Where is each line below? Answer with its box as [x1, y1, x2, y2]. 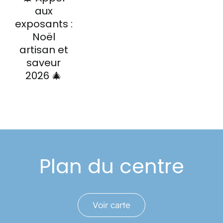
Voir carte [93, 200, 130, 211]
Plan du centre [39, 152, 184, 181]
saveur [26, 56, 61, 70]
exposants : [15, 17, 73, 31]
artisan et [19, 43, 68, 57]
